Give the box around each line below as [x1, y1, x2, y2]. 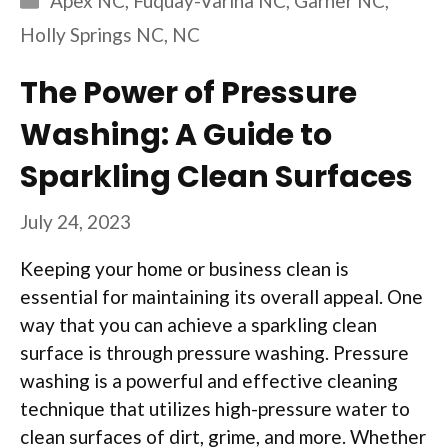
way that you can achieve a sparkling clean [20, 312, 377, 336]
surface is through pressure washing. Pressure [20, 340, 409, 364]
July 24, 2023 [20, 209, 131, 233]
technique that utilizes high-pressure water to [20, 396, 410, 420]
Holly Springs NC [20, 23, 164, 47]
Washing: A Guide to [20, 114, 332, 157]
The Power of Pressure [20, 72, 357, 115]
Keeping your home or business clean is [20, 256, 349, 280]
